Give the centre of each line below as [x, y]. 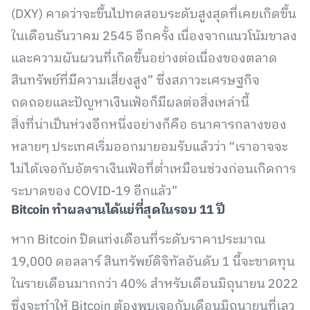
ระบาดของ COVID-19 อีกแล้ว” [94, 192]
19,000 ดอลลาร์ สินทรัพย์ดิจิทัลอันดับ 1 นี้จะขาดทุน [153, 262]
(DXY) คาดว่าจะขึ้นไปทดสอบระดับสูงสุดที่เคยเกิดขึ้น [154, 15]
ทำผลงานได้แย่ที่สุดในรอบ [125, 210]
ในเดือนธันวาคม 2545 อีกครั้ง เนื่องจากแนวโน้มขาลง [154, 37]
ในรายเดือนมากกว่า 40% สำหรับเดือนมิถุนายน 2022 [155, 284]
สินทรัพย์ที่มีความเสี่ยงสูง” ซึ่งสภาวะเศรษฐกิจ [135, 81]
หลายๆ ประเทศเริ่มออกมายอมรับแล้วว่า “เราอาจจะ [149, 147]
